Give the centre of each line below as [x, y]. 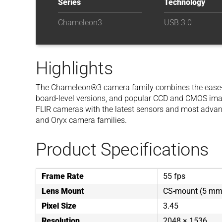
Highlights [74, 68]
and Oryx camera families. [81, 120]
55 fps [174, 176]
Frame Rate [63, 176]
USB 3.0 [178, 23]
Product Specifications [122, 150]
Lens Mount [63, 191]
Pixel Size [59, 206]
